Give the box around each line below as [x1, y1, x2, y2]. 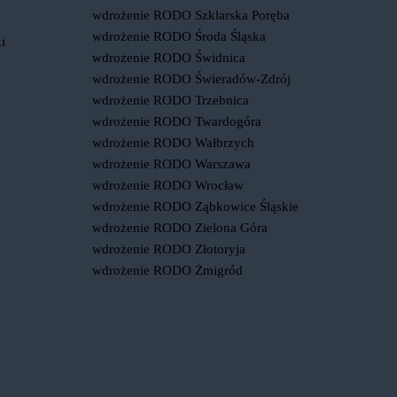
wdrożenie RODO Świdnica [92, 51, 246, 65]
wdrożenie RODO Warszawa [92, 157, 252, 171]
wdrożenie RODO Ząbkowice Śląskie [92, 199, 300, 214]
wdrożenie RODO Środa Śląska [92, 29, 267, 43]
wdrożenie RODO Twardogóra [92, 114, 262, 128]
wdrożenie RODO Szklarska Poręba [92, 8, 291, 22]
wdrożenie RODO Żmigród [92, 263, 244, 277]
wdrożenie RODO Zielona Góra [92, 221, 269, 235]
